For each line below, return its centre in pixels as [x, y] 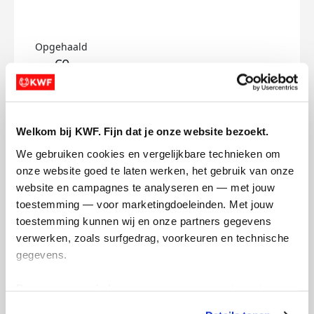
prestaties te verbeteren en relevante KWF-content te [146, 305]
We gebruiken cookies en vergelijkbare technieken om [149, 153]
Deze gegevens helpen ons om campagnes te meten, [147, 288]
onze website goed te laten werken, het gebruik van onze [155, 170]
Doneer [64, 86]
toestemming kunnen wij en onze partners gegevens [144, 221]
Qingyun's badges [157, 130]
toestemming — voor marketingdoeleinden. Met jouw [145, 204]
